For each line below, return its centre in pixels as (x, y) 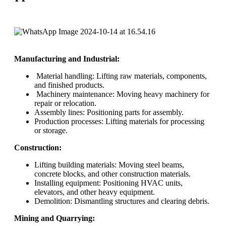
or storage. (51, 130)
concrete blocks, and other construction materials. (112, 174)
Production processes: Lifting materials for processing (119, 121)
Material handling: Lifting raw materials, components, (121, 76)
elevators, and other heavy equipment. (95, 192)
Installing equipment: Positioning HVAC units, (108, 183)
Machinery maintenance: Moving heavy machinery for (122, 94)
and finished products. (69, 85)
